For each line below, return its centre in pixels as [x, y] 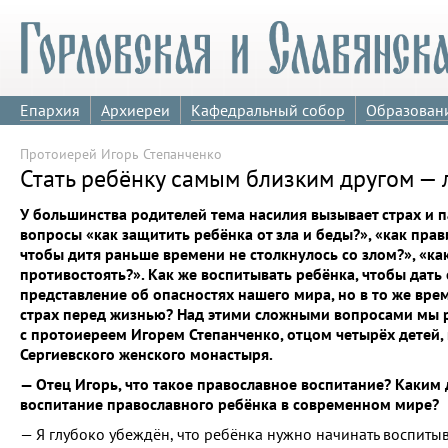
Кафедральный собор [268, 110]
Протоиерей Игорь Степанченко [121, 154]
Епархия [50, 110]
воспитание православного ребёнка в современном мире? [229, 404]
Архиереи [135, 110]
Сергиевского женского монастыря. [146, 354]
